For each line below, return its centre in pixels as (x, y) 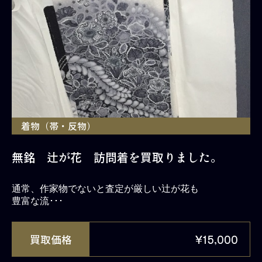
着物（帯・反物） (58, 125)
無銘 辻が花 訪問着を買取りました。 (117, 157)
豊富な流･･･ (37, 201)
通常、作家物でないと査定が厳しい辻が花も (105, 188)
